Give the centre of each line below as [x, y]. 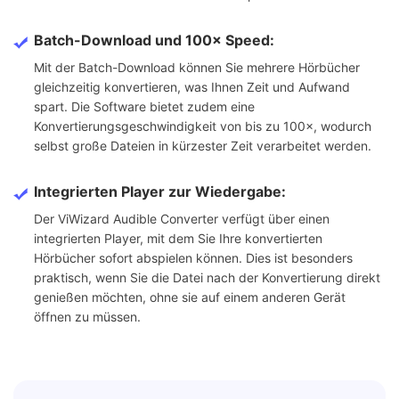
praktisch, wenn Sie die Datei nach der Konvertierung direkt [207, 278]
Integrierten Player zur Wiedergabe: [160, 192]
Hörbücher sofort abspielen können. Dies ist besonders [193, 258]
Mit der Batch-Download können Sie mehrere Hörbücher [197, 68]
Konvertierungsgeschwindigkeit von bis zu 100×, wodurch [203, 126]
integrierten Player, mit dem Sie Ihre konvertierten [178, 239]
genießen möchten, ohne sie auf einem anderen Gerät [190, 297]
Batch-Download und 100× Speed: [154, 41]
